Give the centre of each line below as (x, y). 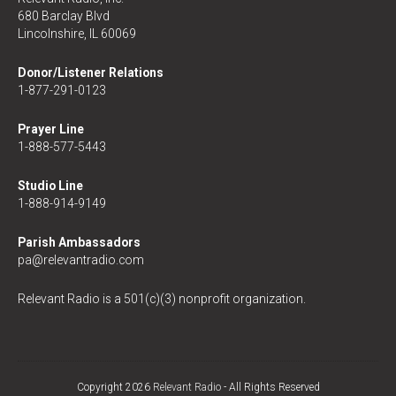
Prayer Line (51, 129)
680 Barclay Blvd (64, 15)
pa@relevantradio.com (81, 259)
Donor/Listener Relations (91, 72)
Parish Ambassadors (79, 242)
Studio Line (50, 185)
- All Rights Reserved (270, 387)
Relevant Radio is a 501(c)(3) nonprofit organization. (162, 298)
